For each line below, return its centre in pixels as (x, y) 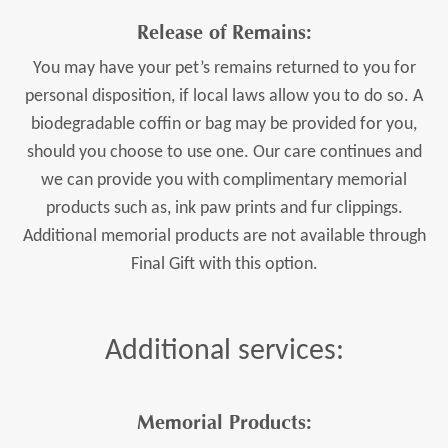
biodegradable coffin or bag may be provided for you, (224, 125)
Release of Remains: (224, 33)
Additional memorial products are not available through (224, 237)
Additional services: (224, 352)
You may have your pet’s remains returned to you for (224, 69)
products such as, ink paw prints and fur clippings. (224, 209)
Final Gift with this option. (224, 265)
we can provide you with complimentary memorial (224, 181)
